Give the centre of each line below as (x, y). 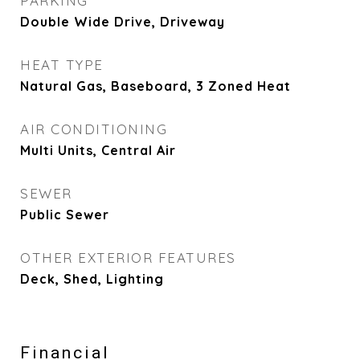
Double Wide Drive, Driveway (123, 22)
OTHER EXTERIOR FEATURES (128, 258)
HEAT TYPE (62, 65)
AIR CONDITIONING (94, 129)
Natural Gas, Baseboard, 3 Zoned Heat (155, 86)
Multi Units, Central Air (98, 150)
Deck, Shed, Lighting (92, 279)
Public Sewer (65, 215)
